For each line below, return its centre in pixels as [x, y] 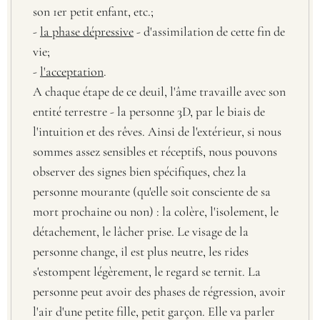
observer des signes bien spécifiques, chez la [140, 171]
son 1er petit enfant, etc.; [93, 11]
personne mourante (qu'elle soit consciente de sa [152, 191]
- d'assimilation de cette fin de [209, 31]
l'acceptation [72, 71]
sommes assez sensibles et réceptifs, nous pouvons [155, 151]
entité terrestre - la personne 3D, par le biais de [149, 111]
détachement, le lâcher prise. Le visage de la [141, 231]
